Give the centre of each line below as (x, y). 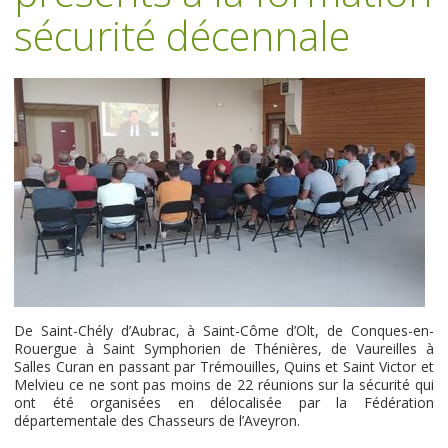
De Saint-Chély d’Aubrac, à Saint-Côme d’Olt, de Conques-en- (224, 330)
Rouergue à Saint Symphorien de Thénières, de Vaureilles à (224, 348)
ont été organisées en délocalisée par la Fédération (224, 402)
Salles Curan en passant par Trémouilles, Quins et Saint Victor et (224, 366)
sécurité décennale (182, 35)
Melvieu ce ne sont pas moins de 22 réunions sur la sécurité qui (224, 384)
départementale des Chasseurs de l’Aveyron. (157, 420)
